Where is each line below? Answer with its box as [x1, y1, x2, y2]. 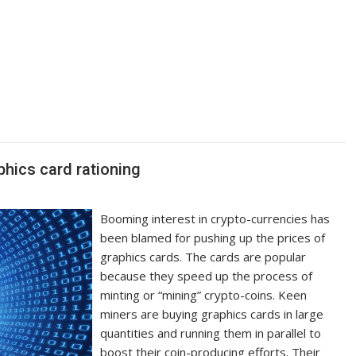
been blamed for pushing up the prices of [100, 230, 326, 246]
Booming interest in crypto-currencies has [100, 211, 331, 226]
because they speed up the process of [100, 268, 313, 284]
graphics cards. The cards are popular [100, 249, 307, 265]
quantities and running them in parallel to [100, 325, 322, 341]
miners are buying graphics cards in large [100, 306, 324, 322]
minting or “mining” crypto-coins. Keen [100, 287, 308, 303]
